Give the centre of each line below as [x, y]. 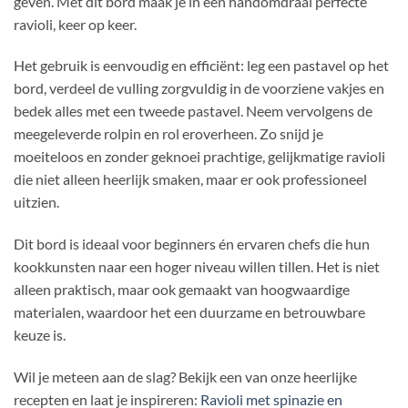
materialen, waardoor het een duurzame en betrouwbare [189, 312]
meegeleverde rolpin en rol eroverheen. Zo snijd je [168, 134]
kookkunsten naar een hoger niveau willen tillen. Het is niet [197, 267]
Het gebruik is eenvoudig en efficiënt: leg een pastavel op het [201, 66]
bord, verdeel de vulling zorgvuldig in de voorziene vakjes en [199, 88]
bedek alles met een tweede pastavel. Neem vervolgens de [193, 111]
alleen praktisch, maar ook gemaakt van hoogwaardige [182, 290]
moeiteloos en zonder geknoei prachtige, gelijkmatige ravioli [199, 157]
